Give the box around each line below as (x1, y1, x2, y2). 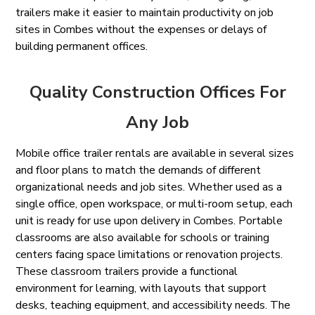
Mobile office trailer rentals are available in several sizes (15, 145, 295, 161)
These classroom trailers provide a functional (15, 263, 238, 279)
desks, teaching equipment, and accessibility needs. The (15, 297, 291, 313)
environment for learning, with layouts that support (15, 280, 267, 296)
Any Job (126, 110, 189, 134)
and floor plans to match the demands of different (15, 162, 262, 178)
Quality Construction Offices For (29, 80, 286, 103)
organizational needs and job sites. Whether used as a (15, 179, 283, 195)
